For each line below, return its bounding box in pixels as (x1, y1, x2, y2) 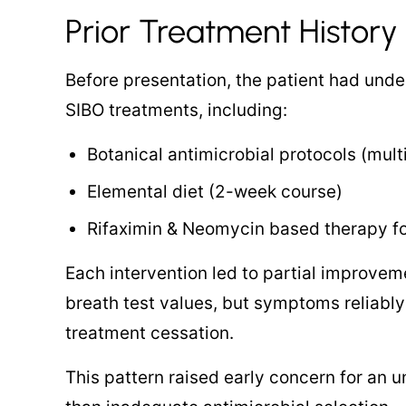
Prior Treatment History (65, 12, 398, 51)
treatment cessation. (65, 323, 234, 343)
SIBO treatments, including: (65, 100, 287, 121)
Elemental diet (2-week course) (87, 181, 343, 202)
